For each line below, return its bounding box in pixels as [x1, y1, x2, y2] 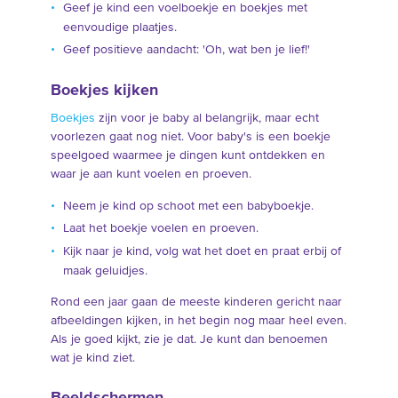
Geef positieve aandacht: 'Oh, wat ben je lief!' [62, 44, 310, 57]
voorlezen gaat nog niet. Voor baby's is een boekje [50, 130, 330, 143]
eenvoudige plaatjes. [62, 20, 177, 34]
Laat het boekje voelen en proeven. [62, 222, 259, 235]
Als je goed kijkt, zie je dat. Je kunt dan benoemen [50, 332, 328, 346]
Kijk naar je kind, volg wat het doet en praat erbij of [62, 244, 341, 258]
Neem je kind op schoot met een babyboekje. [62, 199, 314, 212]
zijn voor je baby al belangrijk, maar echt [94, 111, 319, 124]
